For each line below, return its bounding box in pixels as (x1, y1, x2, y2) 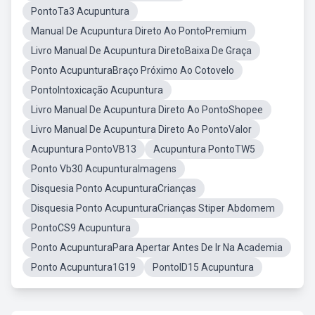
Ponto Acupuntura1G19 (31, 262, 136, 273)
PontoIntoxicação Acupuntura (31, 84, 163, 96)
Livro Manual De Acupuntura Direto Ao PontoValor (31, 124, 252, 135)
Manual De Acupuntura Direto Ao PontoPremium (31, 25, 247, 37)
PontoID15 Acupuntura (153, 262, 254, 273)
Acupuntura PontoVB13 (31, 143, 136, 155)
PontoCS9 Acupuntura (31, 222, 131, 233)
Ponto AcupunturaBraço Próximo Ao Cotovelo (31, 65, 234, 76)
